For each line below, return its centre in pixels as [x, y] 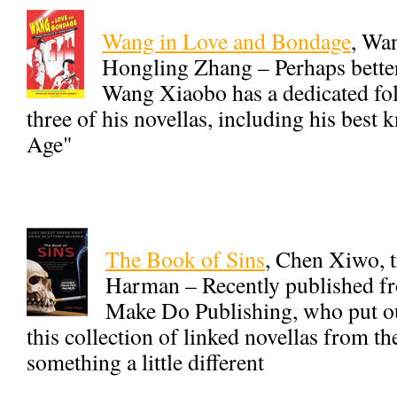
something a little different [145, 362]
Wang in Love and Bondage [226, 40]
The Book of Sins [185, 259]
